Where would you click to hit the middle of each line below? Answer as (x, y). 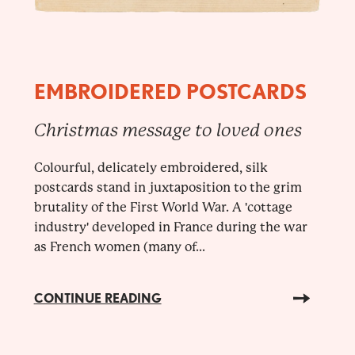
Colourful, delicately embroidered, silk (151, 167)
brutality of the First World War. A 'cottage (163, 207)
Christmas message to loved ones (168, 130)
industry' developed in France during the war (170, 227)
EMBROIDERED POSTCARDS (170, 91)
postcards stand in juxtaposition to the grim (168, 187)
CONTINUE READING (97, 298)
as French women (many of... (119, 246)
